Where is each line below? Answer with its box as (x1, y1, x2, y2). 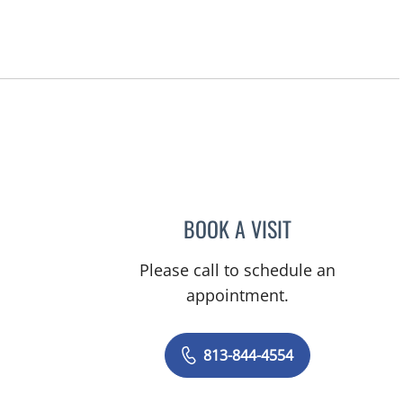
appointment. (186, 283, 290, 306)
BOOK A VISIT (184, 211, 292, 245)
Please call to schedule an (139, 258, 336, 281)
